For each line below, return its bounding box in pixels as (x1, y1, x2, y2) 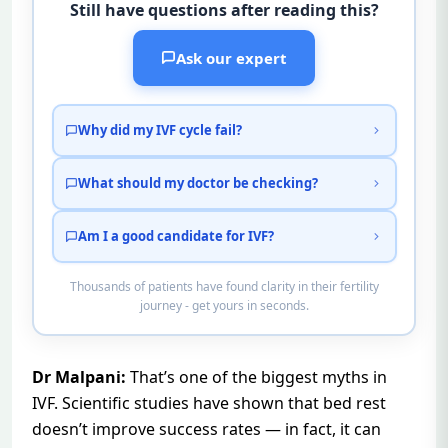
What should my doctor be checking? (78, 174, 318, 193)
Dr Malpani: (32, 366, 126, 389)
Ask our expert (176, 47, 287, 68)
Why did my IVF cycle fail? (78, 121, 242, 140)
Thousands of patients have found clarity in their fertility (69, 277, 379, 295)
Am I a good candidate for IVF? (78, 227, 274, 246)
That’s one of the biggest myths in (126, 366, 387, 389)
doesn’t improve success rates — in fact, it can (32, 418, 381, 441)
